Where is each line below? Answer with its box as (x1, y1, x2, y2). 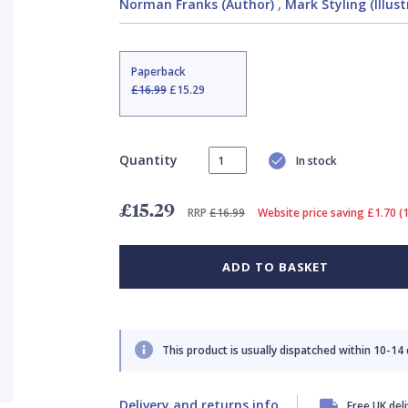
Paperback (130, 64, 186, 79)
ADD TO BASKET (222, 259, 330, 275)
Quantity (118, 150, 178, 168)
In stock (295, 152, 337, 168)
